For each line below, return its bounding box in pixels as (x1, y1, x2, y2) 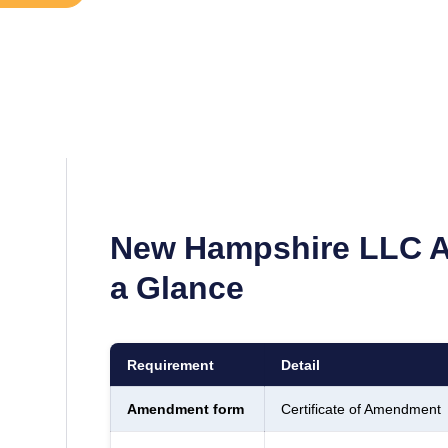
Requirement (126, 356, 214, 373)
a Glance (109, 269, 245, 306)
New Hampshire (109, 229, 351, 266)
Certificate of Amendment (280, 400, 441, 417)
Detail (280, 356, 320, 373)
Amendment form (126, 400, 244, 417)
